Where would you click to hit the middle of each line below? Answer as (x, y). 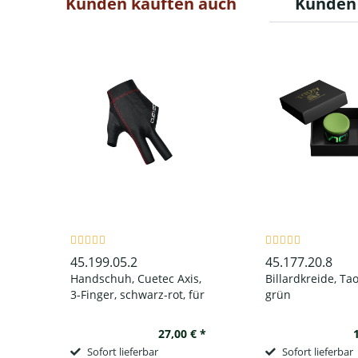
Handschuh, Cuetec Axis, (135, 278)
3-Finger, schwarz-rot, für (137, 294)
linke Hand (99, 310)
